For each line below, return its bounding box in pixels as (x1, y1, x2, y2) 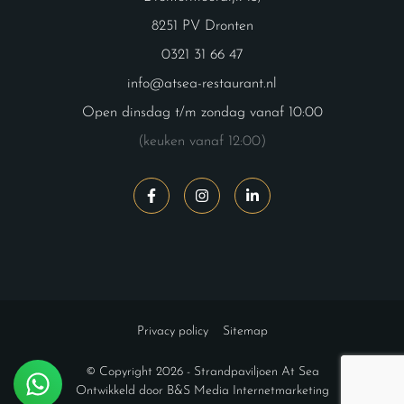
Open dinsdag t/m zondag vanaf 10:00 (81, 105, 323, 120)
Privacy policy (136, 324, 208, 338)
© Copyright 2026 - (85, 364, 194, 379)
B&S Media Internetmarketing (166, 383, 329, 398)
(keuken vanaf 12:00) (138, 133, 266, 149)
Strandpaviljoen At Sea (193, 364, 319, 379)
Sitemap (222, 324, 268, 338)
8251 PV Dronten (151, 18, 253, 33)
